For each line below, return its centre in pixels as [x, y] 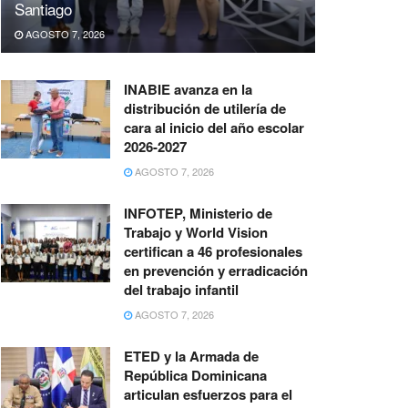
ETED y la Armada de [191, 357]
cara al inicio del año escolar [214, 128]
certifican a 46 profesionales [213, 252]
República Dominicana [195, 376]
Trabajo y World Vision [196, 233]
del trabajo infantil [181, 290]
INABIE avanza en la [188, 90]
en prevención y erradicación [216, 271]
